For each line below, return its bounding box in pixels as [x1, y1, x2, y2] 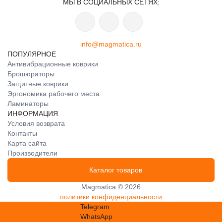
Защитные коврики [7, 80, 68, 88]
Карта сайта [7, 139, 47, 147]
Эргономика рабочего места [7, 90, 100, 98]
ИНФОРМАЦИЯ [7, 110, 58, 117]
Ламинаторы [7, 100, 49, 108]
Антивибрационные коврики [7, 60, 98, 68]
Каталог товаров [89, 166, 142, 174]
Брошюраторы [7, 70, 55, 78]
